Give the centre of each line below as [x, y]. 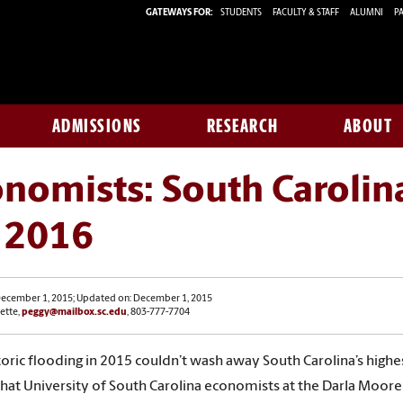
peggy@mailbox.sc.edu [74, 313]
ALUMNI [367, 13]
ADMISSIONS [97, 126]
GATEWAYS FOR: [179, 13]
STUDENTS [242, 13]
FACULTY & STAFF [306, 13]
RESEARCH [242, 126]
